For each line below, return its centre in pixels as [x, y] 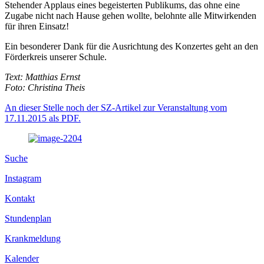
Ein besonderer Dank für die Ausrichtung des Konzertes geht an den [131, 46]
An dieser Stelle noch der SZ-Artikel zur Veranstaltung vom [116, 107]
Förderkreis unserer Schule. [56, 57]
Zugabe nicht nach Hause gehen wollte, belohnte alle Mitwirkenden [131, 15]
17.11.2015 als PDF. [43, 118]
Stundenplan [28, 218]
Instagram [23, 178]
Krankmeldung [33, 238]
